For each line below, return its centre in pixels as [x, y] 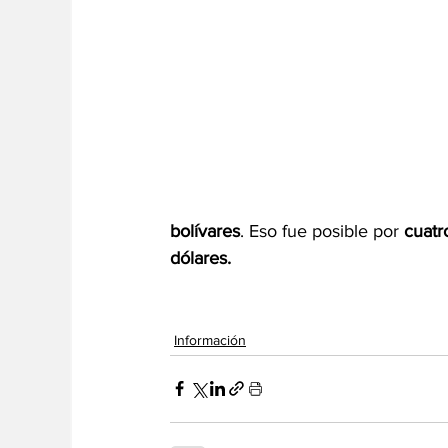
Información [210, 339]
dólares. [200, 257]
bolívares [205, 230]
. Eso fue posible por [319, 230]
